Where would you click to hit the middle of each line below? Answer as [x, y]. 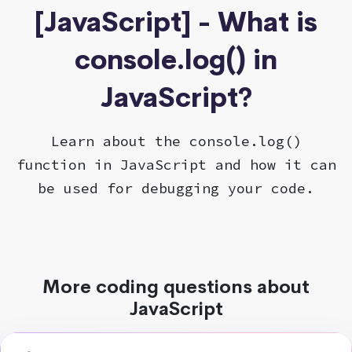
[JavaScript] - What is [176, 22]
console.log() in [176, 60]
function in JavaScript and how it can [176, 164]
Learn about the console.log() [176, 141]
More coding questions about [176, 286]
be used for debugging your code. [176, 188]
